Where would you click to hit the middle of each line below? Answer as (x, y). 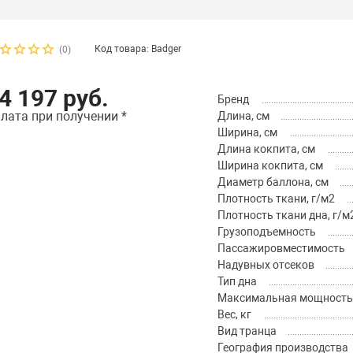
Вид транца (247, 331)
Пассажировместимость (281, 249)
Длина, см (243, 116)
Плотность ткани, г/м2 (276, 199)
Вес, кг (234, 315)
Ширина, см (247, 133)
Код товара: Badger (138, 49)
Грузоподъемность (266, 232)
